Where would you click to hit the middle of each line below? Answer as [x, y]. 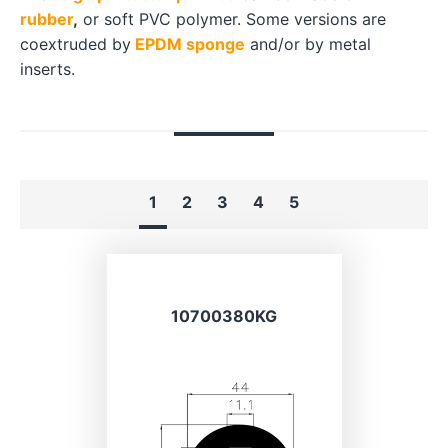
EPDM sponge [190, 44]
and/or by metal [308, 44]
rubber [46, 19]
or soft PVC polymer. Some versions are [232, 19]
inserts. [47, 69]
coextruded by [75, 44]
